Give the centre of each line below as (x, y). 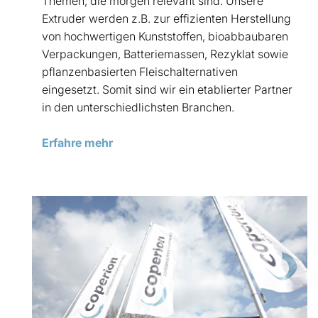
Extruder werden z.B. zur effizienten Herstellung (166, 18)
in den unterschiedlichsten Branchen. (139, 107)
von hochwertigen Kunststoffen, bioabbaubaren (165, 36)
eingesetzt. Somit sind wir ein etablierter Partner (167, 89)
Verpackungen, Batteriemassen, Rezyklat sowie (165, 54)
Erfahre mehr (77, 142)
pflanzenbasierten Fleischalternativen (140, 71)
